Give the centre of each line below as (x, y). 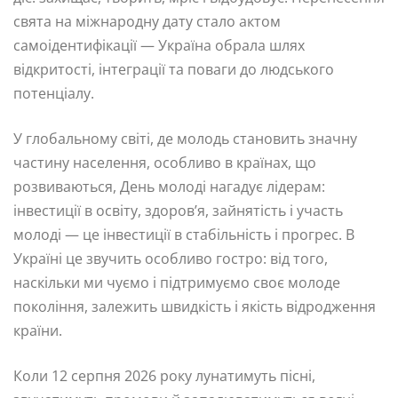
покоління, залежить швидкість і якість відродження (195, 306)
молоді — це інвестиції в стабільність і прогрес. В (184, 234)
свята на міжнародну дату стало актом (147, 21)
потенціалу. (54, 93)
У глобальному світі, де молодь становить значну (185, 138)
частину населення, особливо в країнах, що (165, 162)
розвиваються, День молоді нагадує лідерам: (169, 186)
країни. (38, 330)
